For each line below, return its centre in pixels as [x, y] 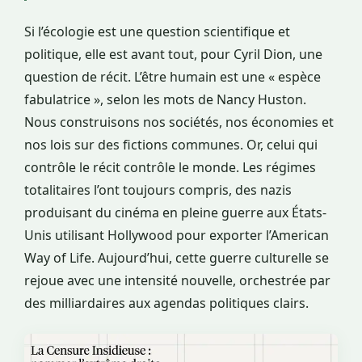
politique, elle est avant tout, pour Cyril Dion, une [173, 55]
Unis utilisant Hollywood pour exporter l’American [177, 236]
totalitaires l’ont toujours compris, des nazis [158, 190]
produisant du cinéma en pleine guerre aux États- [175, 213]
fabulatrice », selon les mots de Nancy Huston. [165, 100]
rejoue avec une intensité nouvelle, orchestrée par [177, 281]
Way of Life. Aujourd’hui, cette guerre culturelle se [177, 258]
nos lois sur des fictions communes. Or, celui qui [171, 145]
